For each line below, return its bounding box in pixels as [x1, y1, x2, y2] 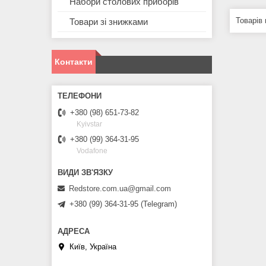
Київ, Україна [69, 242, 116, 252]
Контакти [55, 57, 93, 67]
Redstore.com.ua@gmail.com [69, 183, 171, 193]
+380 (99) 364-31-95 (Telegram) [69, 199, 177, 208]
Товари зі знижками [69, 17, 148, 27]
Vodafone [77, 147, 107, 156]
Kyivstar [77, 120, 102, 129]
